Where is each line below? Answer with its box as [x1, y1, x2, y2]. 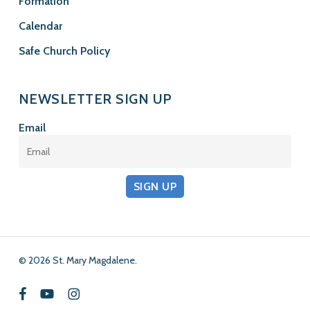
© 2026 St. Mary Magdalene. [18, 254, 137, 267]
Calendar [18, 19, 62, 33]
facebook [17, 286, 59, 299]
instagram [66, 286, 109, 299]
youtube [39, 286, 75, 299]
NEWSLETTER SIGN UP [18, 91, 172, 108]
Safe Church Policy [18, 44, 110, 58]
